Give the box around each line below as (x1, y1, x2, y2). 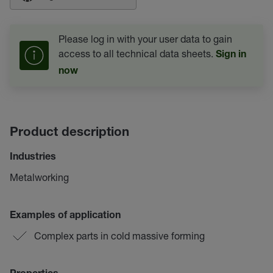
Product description (10, 127, 129, 140)
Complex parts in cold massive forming (34, 230, 205, 241)
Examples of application (10, 211, 121, 221)
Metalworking (10, 171, 69, 183)
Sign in (216, 51, 246, 60)
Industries (10, 153, 56, 163)
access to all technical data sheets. (58, 48, 216, 59)
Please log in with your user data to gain (58, 33, 232, 44)
